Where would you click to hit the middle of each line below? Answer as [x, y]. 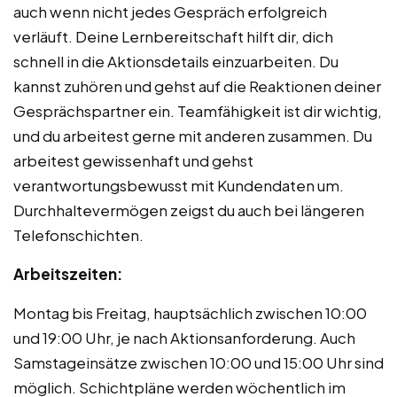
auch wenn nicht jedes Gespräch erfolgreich [170, 12]
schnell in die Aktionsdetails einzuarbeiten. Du [176, 62]
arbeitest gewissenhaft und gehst [133, 161]
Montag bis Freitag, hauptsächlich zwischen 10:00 [190, 313]
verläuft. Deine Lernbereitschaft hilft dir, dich [173, 37]
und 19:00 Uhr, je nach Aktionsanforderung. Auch [184, 338]
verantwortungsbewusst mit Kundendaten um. [179, 186]
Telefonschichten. [78, 235]
